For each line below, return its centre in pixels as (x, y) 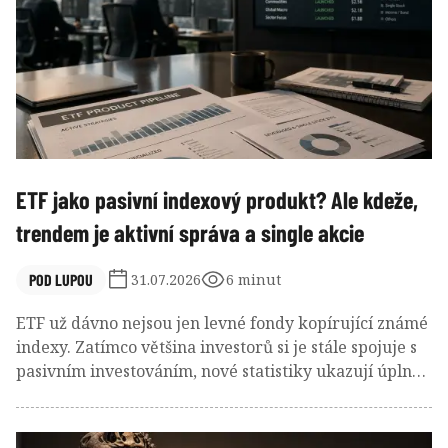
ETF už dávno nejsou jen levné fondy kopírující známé (222, 322)
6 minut (253, 279)
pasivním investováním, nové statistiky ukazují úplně (218, 370)
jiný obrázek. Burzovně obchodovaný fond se (187, 394)
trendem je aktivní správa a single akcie (190, 232)
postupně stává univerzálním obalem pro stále (193, 418)
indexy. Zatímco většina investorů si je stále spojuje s (216, 346)
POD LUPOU (61, 279)
